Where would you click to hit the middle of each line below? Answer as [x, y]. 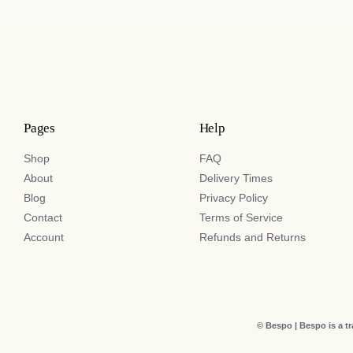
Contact [43, 217]
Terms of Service [241, 217]
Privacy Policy [233, 198]
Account [43, 237]
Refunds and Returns [252, 237]
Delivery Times [236, 178]
